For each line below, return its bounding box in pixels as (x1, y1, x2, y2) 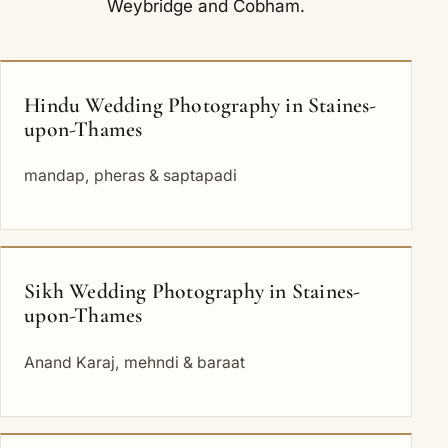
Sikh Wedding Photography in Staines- (24, 278, 361, 305)
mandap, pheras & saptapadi (24, 166, 238, 186)
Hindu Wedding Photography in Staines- (24, 91, 377, 118)
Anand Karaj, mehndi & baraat (24, 352, 246, 372)
